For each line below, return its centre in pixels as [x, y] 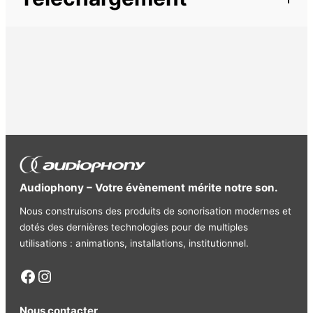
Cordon [48, 26]
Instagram [43, 275]
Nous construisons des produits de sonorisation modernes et [155, 211]
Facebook [23, 275]
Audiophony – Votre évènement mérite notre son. [149, 187]
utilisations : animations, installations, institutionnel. [134, 243]
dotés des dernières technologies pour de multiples [134, 227]
